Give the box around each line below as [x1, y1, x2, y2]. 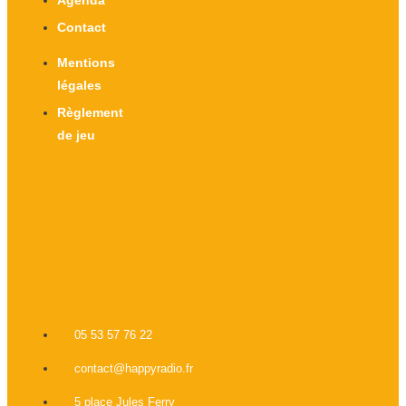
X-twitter [23, 168, 71, 183]
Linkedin [87, 190, 136, 206]
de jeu [57, 127, 95, 142]
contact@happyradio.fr [74, 361, 193, 375]
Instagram [25, 190, 84, 206]
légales [57, 77, 101, 92]
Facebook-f [73, 168, 140, 183]
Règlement [57, 104, 123, 120]
